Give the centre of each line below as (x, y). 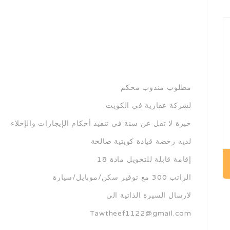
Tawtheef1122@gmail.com (141, 213)
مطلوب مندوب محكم (156, 88)
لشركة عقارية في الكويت (149, 106)
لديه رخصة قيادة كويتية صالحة (141, 141)
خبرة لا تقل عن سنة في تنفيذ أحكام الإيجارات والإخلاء (101, 123)
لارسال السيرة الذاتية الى (149, 195)
